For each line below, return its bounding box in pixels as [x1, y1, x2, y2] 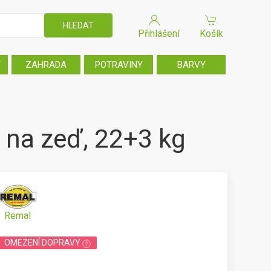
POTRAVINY [94, 59, 143, 70]
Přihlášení [138, 28, 180, 39]
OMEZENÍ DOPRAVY [4, 238, 83, 248]
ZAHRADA [25, 59, 67, 70]
